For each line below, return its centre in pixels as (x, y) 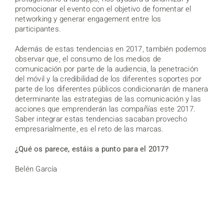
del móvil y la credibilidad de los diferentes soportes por (108, 79)
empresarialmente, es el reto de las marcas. (89, 129)
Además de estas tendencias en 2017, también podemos (111, 49)
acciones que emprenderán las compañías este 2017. (105, 109)
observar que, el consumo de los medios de (88, 59)
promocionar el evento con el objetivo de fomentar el (103, 9)
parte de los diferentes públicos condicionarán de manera (112, 89)
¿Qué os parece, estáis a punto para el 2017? (92, 149)
